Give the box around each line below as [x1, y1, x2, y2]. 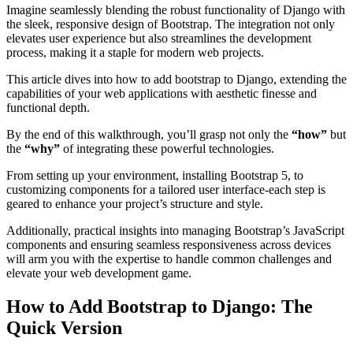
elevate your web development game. [6, 266, 191, 280]
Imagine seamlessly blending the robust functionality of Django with [6, 2, 345, 17]
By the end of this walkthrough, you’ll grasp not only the [6, 127, 292, 141]
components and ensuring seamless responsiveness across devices [6, 237, 331, 251]
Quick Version [6, 317, 122, 338]
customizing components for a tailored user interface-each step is [6, 182, 325, 196]
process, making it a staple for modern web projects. [6, 45, 264, 59]
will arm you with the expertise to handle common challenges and [6, 251, 332, 266]
